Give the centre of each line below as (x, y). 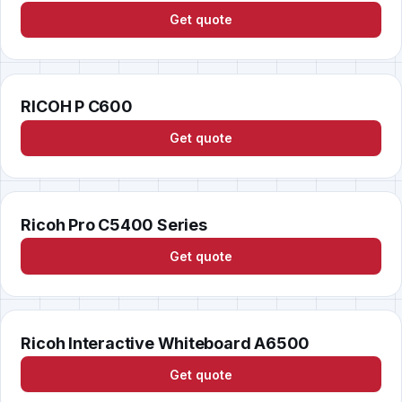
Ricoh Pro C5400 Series (114, 225)
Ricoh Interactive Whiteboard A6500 (166, 343)
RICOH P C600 (77, 107)
